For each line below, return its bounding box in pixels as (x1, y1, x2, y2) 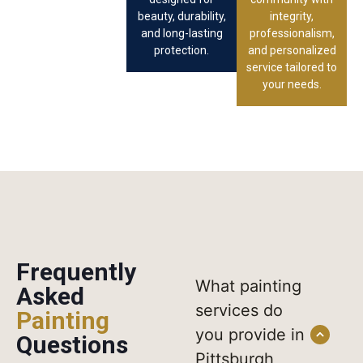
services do (195, 300, 283, 320)
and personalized (247, 43, 336, 57)
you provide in (195, 324, 305, 344)
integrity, (270, 9, 314, 23)
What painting (195, 275, 301, 296)
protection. (154, 43, 209, 57)
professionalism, (249, 26, 335, 40)
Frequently (16, 257, 136, 286)
